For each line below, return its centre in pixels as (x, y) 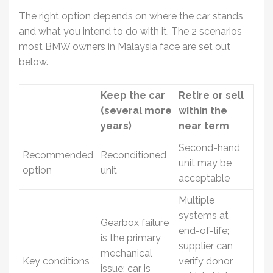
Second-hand (209, 147)
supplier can (206, 246)
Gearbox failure (135, 222)
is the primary (131, 238)
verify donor (206, 261)
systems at (204, 215)
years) (116, 126)
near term (204, 126)
